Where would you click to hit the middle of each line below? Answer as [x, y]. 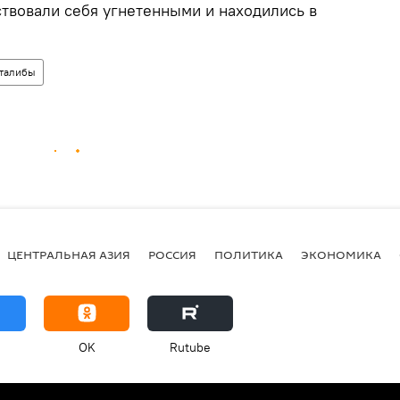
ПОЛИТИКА [249, 255]
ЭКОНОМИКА [341, 255]
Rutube [190, 347]
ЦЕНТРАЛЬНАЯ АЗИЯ [69, 255]
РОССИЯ [172, 255]
